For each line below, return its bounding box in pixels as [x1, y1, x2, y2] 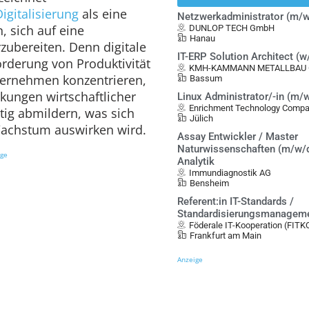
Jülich [190, 113, 214, 123]
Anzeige [177, 255, 203, 264]
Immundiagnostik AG [189, 168, 272, 178]
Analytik [177, 155, 215, 168]
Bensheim [190, 178, 230, 188]
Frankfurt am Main [190, 230, 262, 241]
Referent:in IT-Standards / [177, 195, 295, 208]
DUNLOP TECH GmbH [189, 23, 275, 33]
